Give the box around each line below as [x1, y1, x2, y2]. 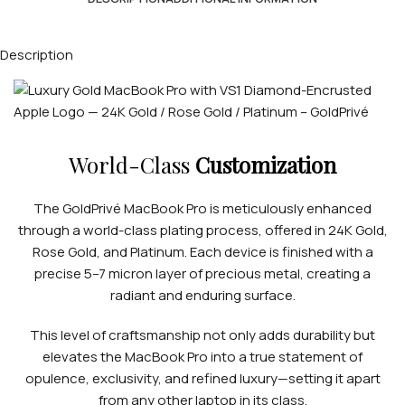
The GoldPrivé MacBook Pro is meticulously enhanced [33, 199, 372, 218]
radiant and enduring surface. [109, 286, 296, 305]
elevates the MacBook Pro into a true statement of [42, 347, 363, 366]
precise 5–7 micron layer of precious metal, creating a [34, 264, 371, 283]
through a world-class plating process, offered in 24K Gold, [17, 221, 388, 240]
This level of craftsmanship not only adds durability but [30, 325, 375, 344]
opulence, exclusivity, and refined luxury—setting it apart [24, 369, 381, 388]
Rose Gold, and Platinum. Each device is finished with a [32, 242, 373, 261]
